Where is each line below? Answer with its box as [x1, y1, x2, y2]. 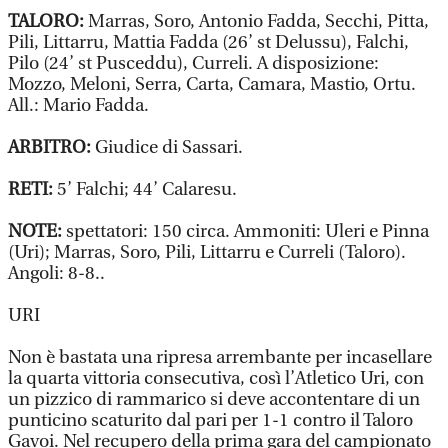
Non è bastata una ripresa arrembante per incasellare [8, 347, 432, 368]
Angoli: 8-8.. [8, 263, 105, 284]
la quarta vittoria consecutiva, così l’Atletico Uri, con [8, 368, 424, 389]
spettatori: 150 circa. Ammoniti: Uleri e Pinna [66, 221, 429, 242]
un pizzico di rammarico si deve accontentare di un [8, 389, 420, 410]
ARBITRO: [8, 137, 95, 158]
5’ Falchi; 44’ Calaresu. [57, 179, 237, 200]
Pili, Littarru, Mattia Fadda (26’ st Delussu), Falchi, [8, 32, 409, 53]
